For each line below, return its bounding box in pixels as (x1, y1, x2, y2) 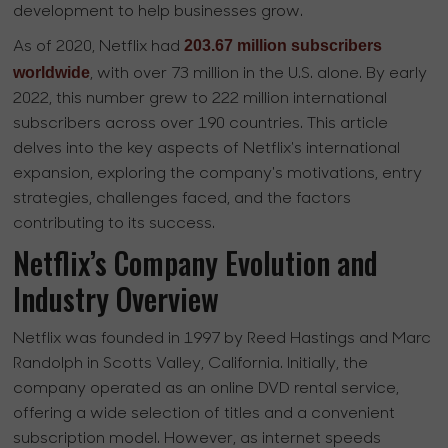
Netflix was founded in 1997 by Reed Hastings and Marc (13, 331, 432, 348)
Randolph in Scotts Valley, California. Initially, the (13, 356, 369, 373)
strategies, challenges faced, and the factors (13, 191, 352, 208)
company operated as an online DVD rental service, (13, 381, 400, 398)
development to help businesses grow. (13, 4, 304, 21)
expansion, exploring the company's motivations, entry (13, 166, 423, 183)
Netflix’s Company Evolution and (13, 240, 379, 286)
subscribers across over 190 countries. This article (13, 116, 389, 133)
